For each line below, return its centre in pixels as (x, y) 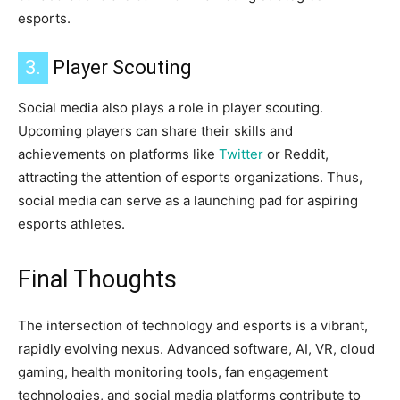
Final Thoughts (97, 280)
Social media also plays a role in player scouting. (171, 108)
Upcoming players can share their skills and (155, 131)
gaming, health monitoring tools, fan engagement (173, 372)
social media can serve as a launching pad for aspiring (188, 201)
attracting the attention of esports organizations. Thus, (190, 178)
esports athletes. (71, 224)
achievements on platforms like (118, 154)
